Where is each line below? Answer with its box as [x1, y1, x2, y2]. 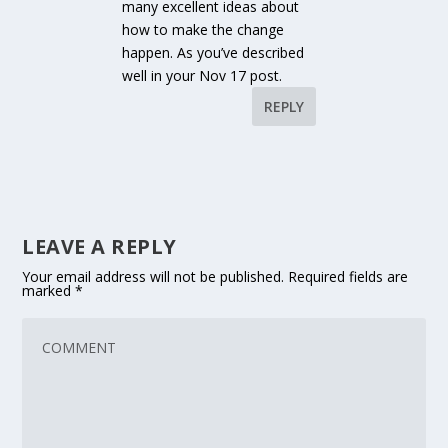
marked [22, 280, 76, 300]
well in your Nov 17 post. [122, 65, 283, 85]
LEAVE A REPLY [22, 232, 177, 260]
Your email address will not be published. [22, 266, 285, 286]
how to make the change [122, 19, 285, 39]
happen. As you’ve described [122, 42, 305, 62]
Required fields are [288, 266, 409, 286]
